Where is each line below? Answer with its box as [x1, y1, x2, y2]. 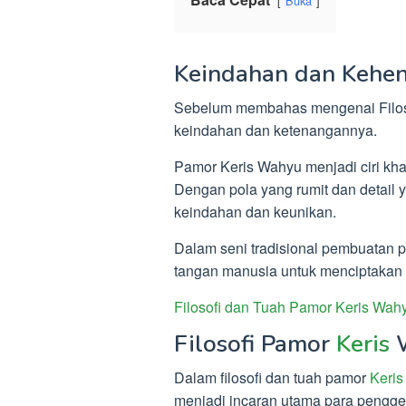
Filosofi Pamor [174, 328, 336, 360]
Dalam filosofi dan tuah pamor [174, 367, 370, 388]
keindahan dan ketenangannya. [174, 120, 377, 140]
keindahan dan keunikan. [174, 201, 336, 222]
